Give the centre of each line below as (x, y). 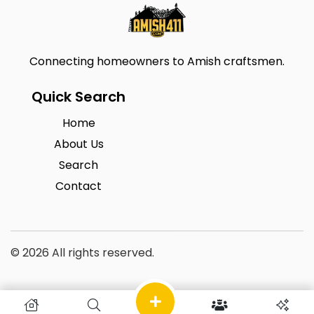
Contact (78, 186)
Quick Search (78, 97)
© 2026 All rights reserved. (82, 253)
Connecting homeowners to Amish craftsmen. (157, 61)
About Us (78, 144)
